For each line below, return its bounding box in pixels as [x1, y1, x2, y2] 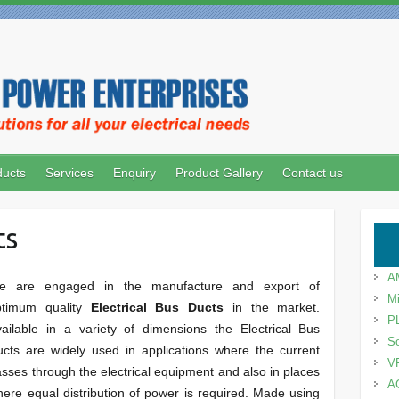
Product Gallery [175, 166, 263, 181]
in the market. [224, 299, 321, 314]
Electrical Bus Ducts [90, 299, 224, 314]
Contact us [282, 166, 343, 181]
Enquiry [113, 166, 156, 181]
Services [45, 166, 94, 181]
